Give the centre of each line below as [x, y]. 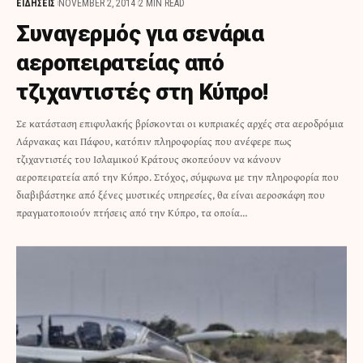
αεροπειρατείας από [120, 63]
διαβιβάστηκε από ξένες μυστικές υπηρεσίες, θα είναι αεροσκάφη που [171, 195]
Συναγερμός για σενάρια [140, 34]
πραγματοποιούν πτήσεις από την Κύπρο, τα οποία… [132, 213]
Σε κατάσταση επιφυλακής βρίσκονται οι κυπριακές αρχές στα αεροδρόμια [180, 124]
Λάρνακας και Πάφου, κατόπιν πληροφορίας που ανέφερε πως [154, 142]
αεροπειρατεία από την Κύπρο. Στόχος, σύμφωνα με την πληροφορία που [177, 177]
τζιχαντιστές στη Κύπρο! [142, 92]
